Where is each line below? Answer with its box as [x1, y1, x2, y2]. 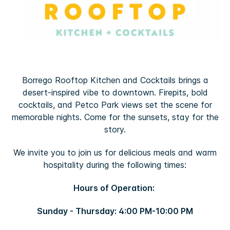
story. [104, 124, 126, 135]
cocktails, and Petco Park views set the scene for [18, 99, 212, 110]
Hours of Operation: [73, 182, 157, 193]
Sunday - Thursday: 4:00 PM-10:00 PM [37, 205, 193, 216]
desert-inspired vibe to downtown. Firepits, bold [22, 87, 208, 98]
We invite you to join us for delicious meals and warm [13, 147, 217, 158]
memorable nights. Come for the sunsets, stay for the [11, 111, 219, 122]
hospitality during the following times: [44, 159, 186, 170]
